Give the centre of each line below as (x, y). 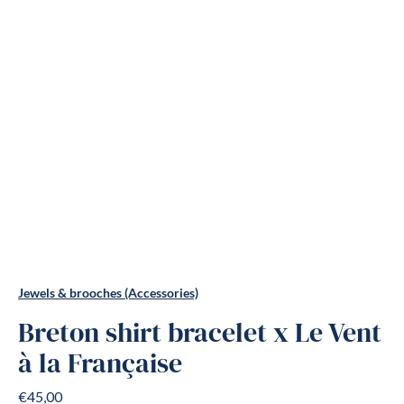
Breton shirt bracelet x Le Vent (200, 333)
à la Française (100, 364)
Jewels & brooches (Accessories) (108, 293)
